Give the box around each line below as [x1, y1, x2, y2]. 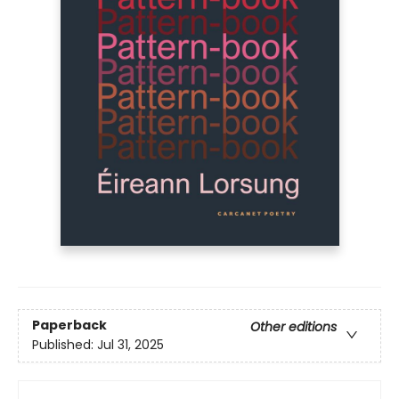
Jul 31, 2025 [97, 336, 164, 354]
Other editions [250, 318, 337, 337]
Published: [32, 336, 97, 354]
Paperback [32, 316, 107, 335]
